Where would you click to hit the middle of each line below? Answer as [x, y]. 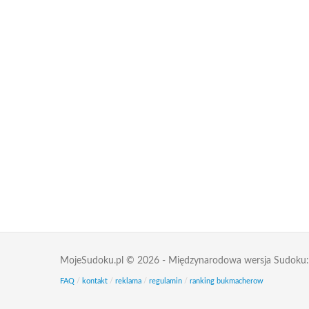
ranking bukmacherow [227, 281]
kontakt [95, 281]
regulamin [166, 281]
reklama [128, 281]
